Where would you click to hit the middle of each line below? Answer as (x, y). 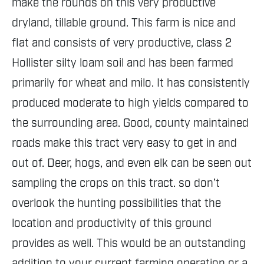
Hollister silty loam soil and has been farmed (123, 63)
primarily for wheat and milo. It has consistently (131, 83)
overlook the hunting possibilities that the (116, 204)
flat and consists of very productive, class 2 (122, 43)
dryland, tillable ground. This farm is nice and (124, 23)
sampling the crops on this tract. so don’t (116, 184)
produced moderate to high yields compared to (130, 103)
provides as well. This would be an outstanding (129, 244)
